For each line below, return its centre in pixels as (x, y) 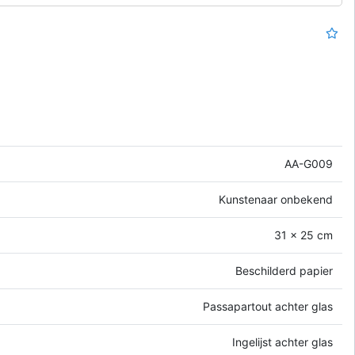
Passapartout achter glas (268, 307)
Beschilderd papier (284, 271)
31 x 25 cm (303, 235)
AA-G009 (309, 164)
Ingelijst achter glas (282, 342)
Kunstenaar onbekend (276, 200)
